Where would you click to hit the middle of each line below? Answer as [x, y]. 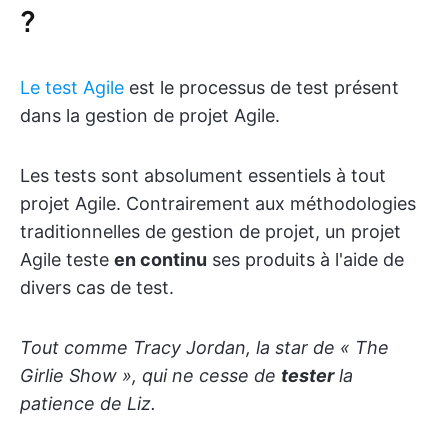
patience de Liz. [88, 404]
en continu [160, 260]
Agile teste [67, 260]
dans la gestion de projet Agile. [150, 116]
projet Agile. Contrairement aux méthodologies [218, 204]
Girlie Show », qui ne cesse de [150, 376]
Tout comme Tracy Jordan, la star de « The [204, 348]
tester [307, 376]
